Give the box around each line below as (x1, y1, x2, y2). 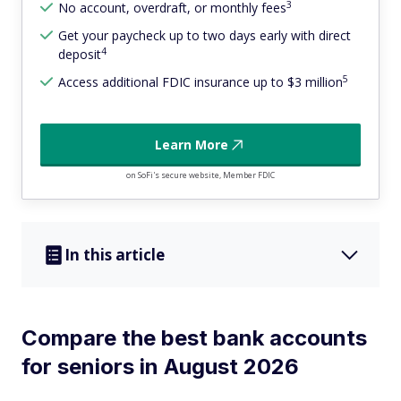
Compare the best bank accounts (21, 325, 367, 352)
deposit (58, 46, 101, 64)
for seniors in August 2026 (21, 354, 299, 380)
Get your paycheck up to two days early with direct (58, 27, 351, 45)
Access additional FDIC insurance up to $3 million (58, 73, 343, 91)
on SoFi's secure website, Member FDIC (126, 169, 275, 182)
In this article (64, 244, 165, 266)
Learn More (155, 136, 228, 154)
